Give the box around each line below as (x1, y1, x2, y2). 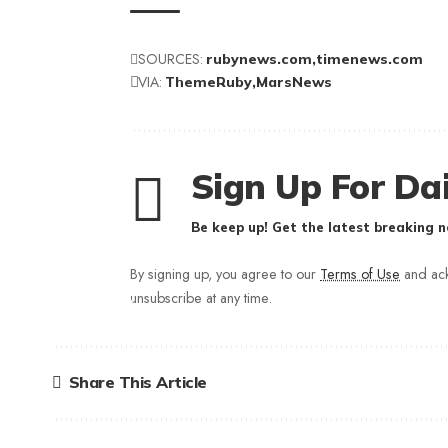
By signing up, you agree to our (130, 263, 320, 284)
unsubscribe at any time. (130, 287, 272, 308)
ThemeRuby (165, 72, 252, 91)
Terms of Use (320, 263, 400, 284)
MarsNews (256, 72, 332, 91)
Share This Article (68, 372, 207, 393)
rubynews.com (206, 49, 312, 68)
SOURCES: (138, 48, 203, 69)
